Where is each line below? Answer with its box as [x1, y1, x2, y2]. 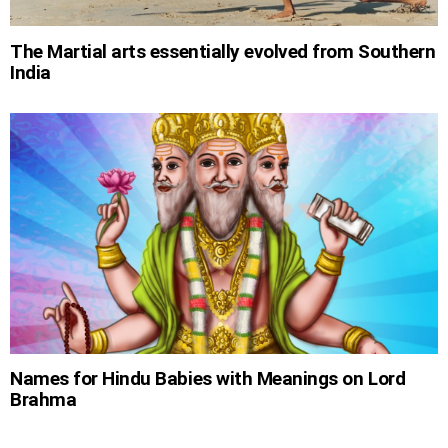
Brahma [10, 388, 77, 412]
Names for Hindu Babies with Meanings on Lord [10, 367, 406, 391]
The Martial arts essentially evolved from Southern [10, 40, 436, 64]
